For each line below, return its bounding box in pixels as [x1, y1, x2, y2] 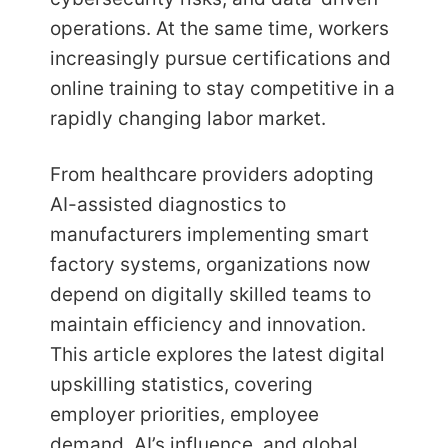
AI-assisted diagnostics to [50, 193, 286, 217]
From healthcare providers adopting [50, 163, 374, 187]
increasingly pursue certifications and [50, 47, 391, 71]
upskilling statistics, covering [50, 373, 313, 397]
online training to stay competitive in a [50, 77, 395, 101]
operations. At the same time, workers [50, 17, 389, 41]
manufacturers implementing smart [50, 223, 369, 247]
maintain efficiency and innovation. [50, 313, 366, 337]
